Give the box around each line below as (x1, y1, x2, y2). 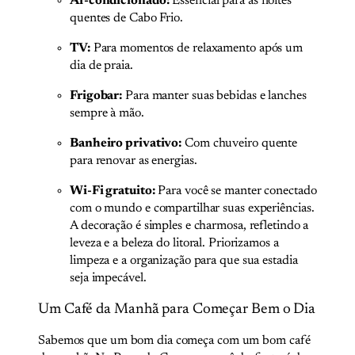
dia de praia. (70, 59, 133, 73)
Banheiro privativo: (70, 137, 182, 151)
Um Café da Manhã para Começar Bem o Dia (38, 301, 316, 317)
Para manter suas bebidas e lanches (122, 90, 307, 103)
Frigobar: (70, 90, 123, 103)
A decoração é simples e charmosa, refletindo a (70, 219, 309, 233)
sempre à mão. (70, 107, 144, 120)
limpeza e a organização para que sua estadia (70, 254, 298, 268)
